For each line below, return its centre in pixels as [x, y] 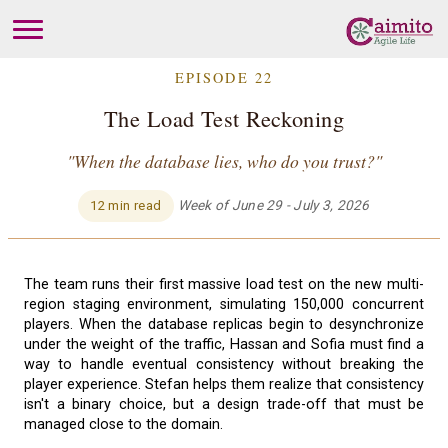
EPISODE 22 [224, 78]
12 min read [126, 205]
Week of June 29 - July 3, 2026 [273, 204]
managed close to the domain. [123, 424]
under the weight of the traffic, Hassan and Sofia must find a [224, 344]
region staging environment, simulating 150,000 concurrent [224, 304]
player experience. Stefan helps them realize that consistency [224, 384]
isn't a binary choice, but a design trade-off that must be [224, 404]
